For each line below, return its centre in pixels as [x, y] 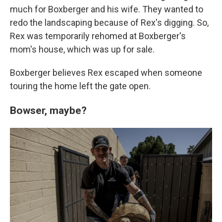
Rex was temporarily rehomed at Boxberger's [98, 36]
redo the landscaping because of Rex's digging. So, [109, 23]
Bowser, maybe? [48, 111]
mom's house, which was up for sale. [82, 50]
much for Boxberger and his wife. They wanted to [107, 9]
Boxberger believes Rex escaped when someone [106, 73]
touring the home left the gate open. [80, 86]
